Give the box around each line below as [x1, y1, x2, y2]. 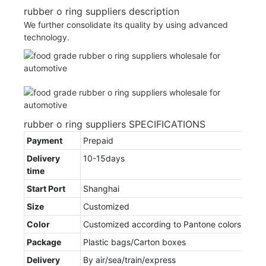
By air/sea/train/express [83, 254, 176, 265]
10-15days [83, 153, 125, 163]
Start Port [27, 183, 65, 194]
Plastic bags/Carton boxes [83, 236, 186, 247]
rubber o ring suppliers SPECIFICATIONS [24, 118, 205, 130]
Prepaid [83, 135, 113, 145]
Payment [27, 135, 62, 145]
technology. [24, 31, 69, 42]
